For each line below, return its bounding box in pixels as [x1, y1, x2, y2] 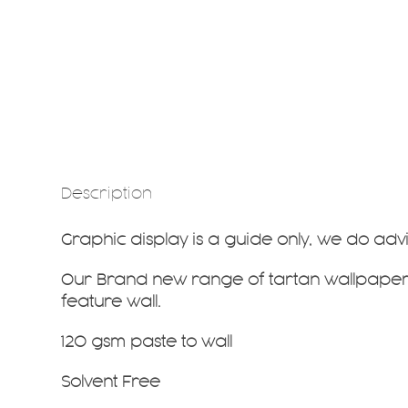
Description [61, 186, 153, 201]
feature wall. [61, 294, 161, 310]
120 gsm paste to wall [61, 334, 233, 350]
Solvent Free [61, 374, 161, 390]
